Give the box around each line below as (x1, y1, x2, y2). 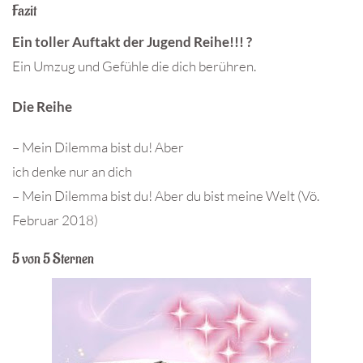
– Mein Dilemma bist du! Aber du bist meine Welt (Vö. (12, 187, 319, 205)
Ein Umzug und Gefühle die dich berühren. (12, 58, 256, 75)
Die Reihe (12, 98, 72, 116)
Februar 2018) (12, 211, 98, 229)
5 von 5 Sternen (12, 250, 96, 269)
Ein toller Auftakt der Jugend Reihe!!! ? (12, 33, 252, 51)
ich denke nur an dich (12, 163, 132, 181)
